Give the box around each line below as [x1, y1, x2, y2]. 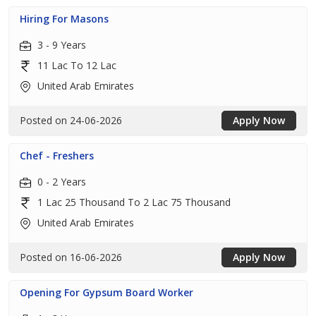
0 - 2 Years [35, 175, 86, 188]
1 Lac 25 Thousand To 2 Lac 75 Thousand [35, 195, 231, 209]
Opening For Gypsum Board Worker [20, 286, 193, 299]
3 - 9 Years [35, 38, 86, 51]
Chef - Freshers [20, 149, 94, 162]
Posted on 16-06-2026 [20, 250, 122, 264]
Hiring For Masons [20, 12, 109, 25]
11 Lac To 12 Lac [35, 59, 116, 72]
